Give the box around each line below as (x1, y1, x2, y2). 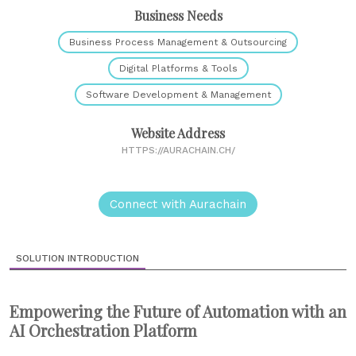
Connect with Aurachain (110, 197, 246, 212)
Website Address (131, 125, 225, 142)
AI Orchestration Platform (10, 319, 197, 342)
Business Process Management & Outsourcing (69, 37, 287, 48)
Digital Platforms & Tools (118, 63, 238, 75)
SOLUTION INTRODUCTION (16, 253, 139, 265)
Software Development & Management (85, 89, 271, 101)
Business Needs (133, 7, 222, 25)
